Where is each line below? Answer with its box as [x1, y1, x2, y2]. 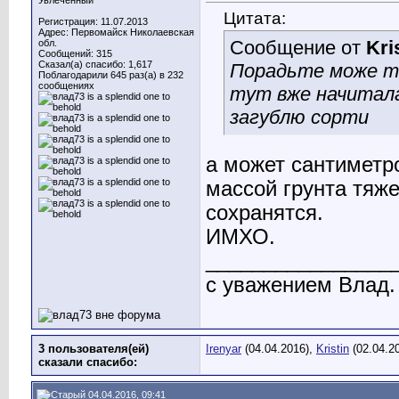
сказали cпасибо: [38, 355, 137, 369]
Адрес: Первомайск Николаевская [38, 27, 194, 37]
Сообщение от [230, 37, 366, 60]
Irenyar [206, 342, 241, 355]
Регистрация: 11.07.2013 [38, 16, 148, 27]
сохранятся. [206, 201, 323, 225]
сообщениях [38, 80, 94, 91]
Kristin [316, 342, 349, 355]
